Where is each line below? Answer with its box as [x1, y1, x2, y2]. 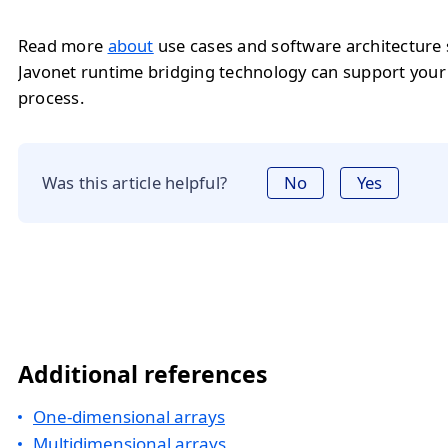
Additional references [18, 358, 267, 390]
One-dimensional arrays [33, 405, 225, 428]
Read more [18, 34, 108, 57]
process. [18, 86, 84, 109]
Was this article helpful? [42, 171, 228, 194]
